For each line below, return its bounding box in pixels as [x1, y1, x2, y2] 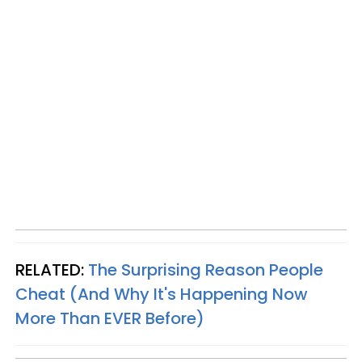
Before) [141, 306, 204, 330]
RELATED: [15, 258, 88, 281]
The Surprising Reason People [88, 258, 323, 281]
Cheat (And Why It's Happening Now [15, 282, 308, 305]
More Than [15, 306, 104, 330]
